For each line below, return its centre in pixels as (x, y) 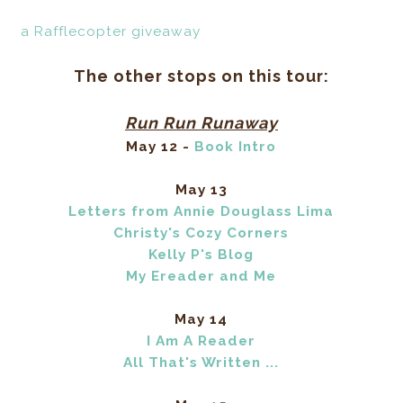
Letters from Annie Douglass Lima (201, 212)
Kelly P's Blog (201, 255)
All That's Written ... (201, 363)
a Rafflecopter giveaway (111, 32)
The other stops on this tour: (201, 76)
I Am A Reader (201, 341)
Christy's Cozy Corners (201, 233)
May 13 (201, 190)
